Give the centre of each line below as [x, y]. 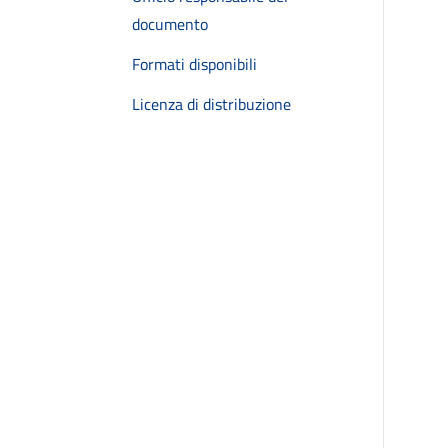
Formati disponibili [194, 64]
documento [170, 24]
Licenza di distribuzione [211, 104]
